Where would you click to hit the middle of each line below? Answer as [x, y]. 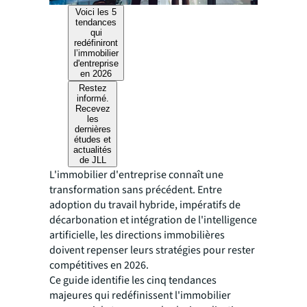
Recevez [93, 109]
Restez [93, 88]
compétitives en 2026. [99, 266]
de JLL [93, 160]
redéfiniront [96, 43]
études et [93, 140]
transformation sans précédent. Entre [136, 190]
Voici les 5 [96, 12]
